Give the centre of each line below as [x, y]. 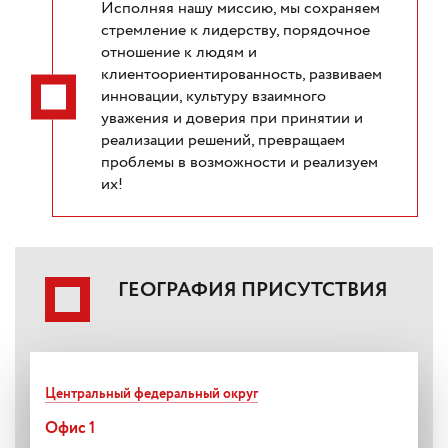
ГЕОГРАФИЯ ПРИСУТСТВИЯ [253, 290]
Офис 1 [70, 428]
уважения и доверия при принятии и [232, 118]
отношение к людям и [179, 52]
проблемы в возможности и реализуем [239, 162]
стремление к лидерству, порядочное [235, 30]
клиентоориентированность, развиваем [241, 74]
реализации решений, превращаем [223, 140]
